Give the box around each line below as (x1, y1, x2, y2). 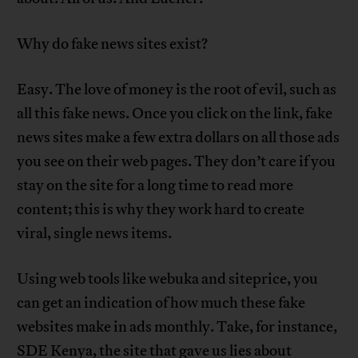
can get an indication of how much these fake (17, 293, 306, 313)
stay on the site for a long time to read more (17, 176, 294, 196)
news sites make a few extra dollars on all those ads (17, 128, 340, 148)
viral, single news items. (17, 224, 173, 244)
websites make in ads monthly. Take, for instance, (17, 317, 338, 337)
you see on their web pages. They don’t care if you (17, 152, 336, 172)
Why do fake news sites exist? (17, 34, 209, 54)
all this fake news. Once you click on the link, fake (17, 104, 333, 124)
